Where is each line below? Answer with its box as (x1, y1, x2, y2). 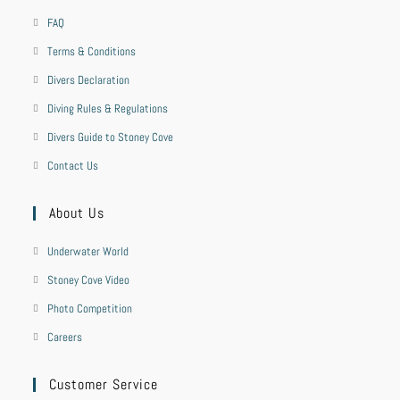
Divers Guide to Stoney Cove (47, 129, 174, 145)
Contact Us (47, 158, 99, 173)
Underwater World (47, 244, 129, 259)
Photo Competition (47, 301, 133, 316)
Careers (47, 329, 83, 345)
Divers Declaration (47, 72, 130, 87)
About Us (49, 204, 105, 222)
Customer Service (49, 375, 159, 394)
